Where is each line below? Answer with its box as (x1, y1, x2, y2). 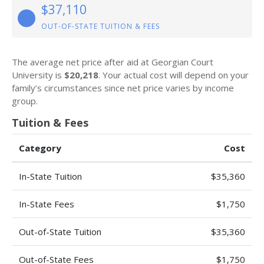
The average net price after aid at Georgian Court (12, 56, 213, 68)
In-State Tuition (19, 170, 82, 182)
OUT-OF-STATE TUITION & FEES (41, 21, 160, 31)
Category (19, 142, 61, 154)
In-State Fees (19, 198, 74, 210)
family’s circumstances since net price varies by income (12, 82, 234, 94)
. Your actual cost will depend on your (98, 69, 249, 81)
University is (12, 69, 64, 81)
